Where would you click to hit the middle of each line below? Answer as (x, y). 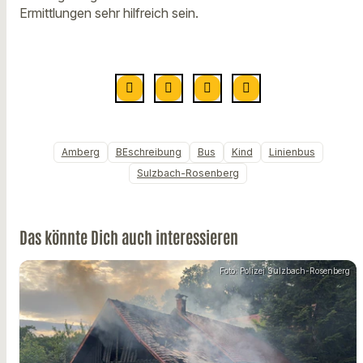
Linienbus (292, 152)
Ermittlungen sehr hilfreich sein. (109, 13)
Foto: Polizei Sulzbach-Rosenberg (285, 271)
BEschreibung (148, 152)
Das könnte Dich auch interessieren (129, 237)
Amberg (80, 152)
